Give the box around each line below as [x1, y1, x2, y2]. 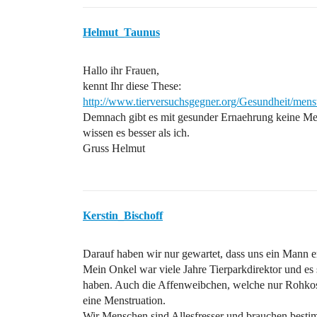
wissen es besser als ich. [83, 127, 190, 139]
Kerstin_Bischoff [83, 209, 163, 221]
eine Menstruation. [83, 294, 166, 306]
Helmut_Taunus [83, 26, 160, 38]
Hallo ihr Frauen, [83, 64, 159, 76]
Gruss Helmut [83, 142, 145, 154]
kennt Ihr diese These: [83, 80, 181, 92]
